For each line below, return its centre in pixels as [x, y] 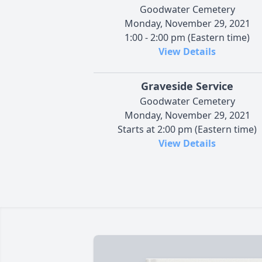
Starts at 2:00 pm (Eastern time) [187, 129]
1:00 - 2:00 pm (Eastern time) [187, 37]
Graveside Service [187, 86]
